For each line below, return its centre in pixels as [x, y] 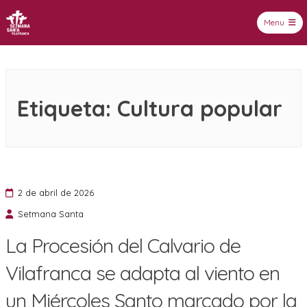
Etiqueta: [67, 108]
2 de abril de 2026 [56, 192]
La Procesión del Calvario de [123, 245]
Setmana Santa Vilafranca [97, 42]
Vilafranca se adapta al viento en [143, 272]
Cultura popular [200, 108]
